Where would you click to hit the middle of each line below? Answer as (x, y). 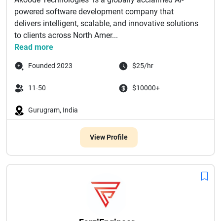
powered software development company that (94, 12)
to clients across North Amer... (66, 35)
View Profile (109, 137)
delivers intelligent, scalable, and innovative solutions (106, 23)
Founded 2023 (50, 66)
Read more (34, 47)
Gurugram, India (53, 110)
